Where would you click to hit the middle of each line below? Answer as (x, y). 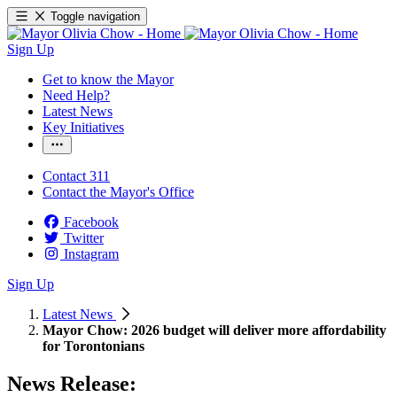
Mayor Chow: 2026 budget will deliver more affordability (214, 330)
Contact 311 (76, 176)
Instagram (91, 254)
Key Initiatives (83, 127)
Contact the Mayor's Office (118, 192)
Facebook (91, 222)
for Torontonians (93, 346)
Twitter (84, 238)
